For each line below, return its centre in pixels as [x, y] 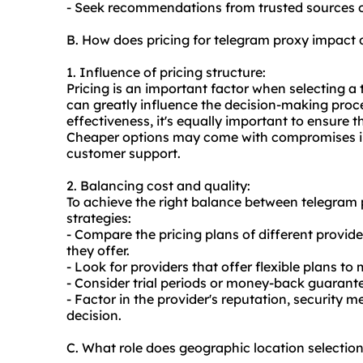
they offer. [98, 251]
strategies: [99, 218]
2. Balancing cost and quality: [158, 186]
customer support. [124, 154]
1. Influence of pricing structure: [166, 73]
